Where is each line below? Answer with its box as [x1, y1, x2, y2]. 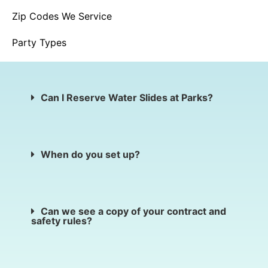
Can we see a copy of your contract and [41, 205, 226, 218]
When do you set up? [41, 148, 140, 161]
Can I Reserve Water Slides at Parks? [41, 92, 213, 104]
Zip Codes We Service [12, 10, 112, 23]
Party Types [12, 36, 66, 49]
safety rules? [31, 215, 92, 227]
